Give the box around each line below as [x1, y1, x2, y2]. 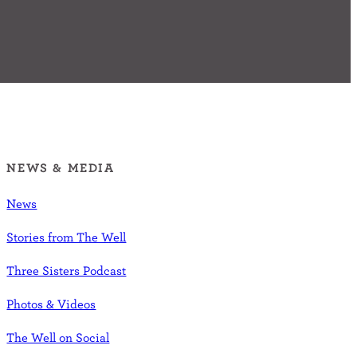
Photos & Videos [6, 296, 96, 311]
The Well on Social [6, 329, 110, 344]
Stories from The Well [6, 229, 127, 244]
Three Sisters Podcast [6, 262, 127, 277]
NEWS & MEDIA [6, 159, 115, 175]
